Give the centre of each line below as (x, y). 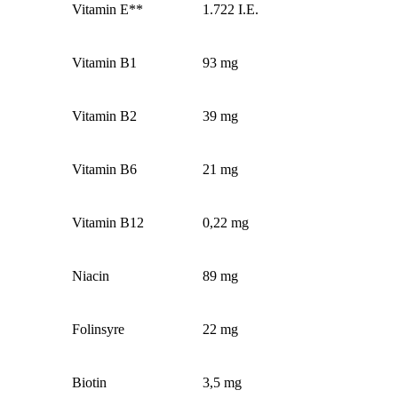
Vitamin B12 (108, 222)
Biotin (90, 382)
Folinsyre (99, 329)
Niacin (91, 275)
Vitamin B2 (105, 115)
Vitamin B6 (105, 169)
